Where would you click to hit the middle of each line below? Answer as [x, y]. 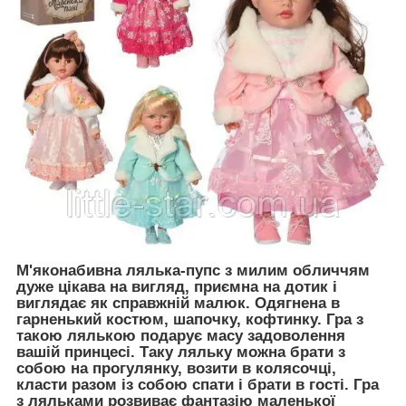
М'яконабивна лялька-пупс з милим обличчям [193, 271]
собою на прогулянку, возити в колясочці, [176, 369]
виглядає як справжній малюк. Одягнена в [178, 304]
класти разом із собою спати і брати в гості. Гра [198, 385]
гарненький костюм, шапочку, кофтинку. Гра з [190, 320]
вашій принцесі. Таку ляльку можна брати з [181, 353]
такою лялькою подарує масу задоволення [181, 336]
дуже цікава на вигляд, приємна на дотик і [177, 287]
